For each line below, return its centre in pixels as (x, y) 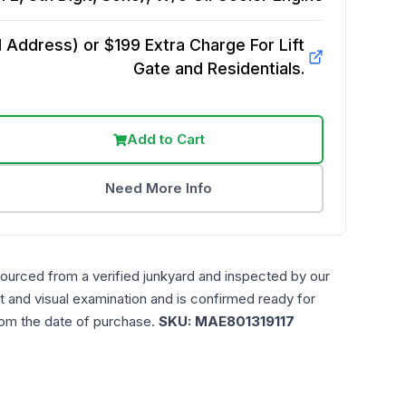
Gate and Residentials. (218, 68)
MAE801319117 (245, 321)
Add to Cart (165, 139)
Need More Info (159, 188)
